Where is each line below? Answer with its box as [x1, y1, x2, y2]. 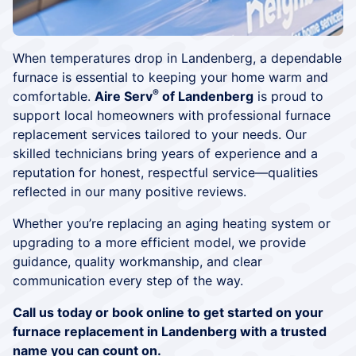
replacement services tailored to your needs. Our [13, 126, 307, 142]
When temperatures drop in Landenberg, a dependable [13, 49, 342, 66]
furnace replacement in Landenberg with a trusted [13, 323, 327, 339]
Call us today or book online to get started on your [13, 304, 323, 320]
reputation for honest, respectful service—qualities [13, 164, 318, 180]
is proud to [253, 87, 323, 104]
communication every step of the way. [13, 272, 243, 288]
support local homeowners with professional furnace [13, 106, 331, 123]
